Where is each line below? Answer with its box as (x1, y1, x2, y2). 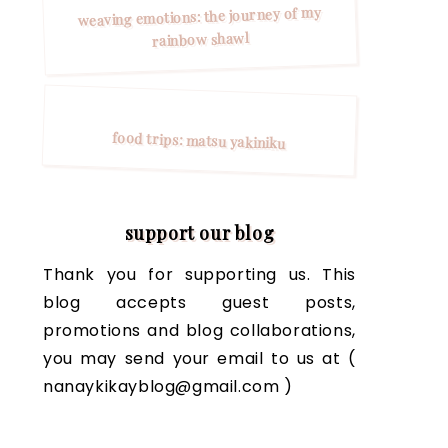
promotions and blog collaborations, (42, 318, 356, 342)
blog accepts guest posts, (42, 290, 356, 314)
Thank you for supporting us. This (42, 262, 356, 286)
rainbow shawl (151, 28, 250, 51)
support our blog (124, 220, 275, 245)
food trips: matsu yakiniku (111, 127, 287, 153)
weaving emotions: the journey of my (77, 2, 322, 31)
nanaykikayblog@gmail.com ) (42, 374, 293, 398)
